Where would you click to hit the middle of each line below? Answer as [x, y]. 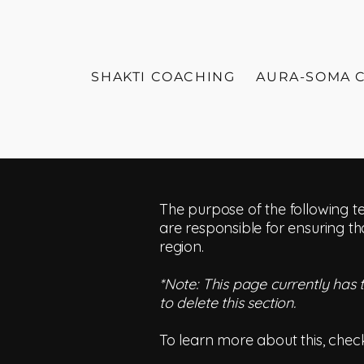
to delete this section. [227, 303]
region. [182, 247]
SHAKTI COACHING [163, 77]
